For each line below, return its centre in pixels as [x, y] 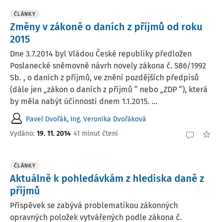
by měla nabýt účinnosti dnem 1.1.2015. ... [84, 101]
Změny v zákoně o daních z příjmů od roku [106, 27]
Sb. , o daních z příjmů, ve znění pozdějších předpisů [104, 78]
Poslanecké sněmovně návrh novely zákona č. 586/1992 [108, 66]
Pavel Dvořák [46, 119]
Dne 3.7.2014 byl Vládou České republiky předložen [101, 54]
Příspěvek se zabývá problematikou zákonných [94, 205]
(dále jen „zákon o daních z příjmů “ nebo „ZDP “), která [109, 89]
